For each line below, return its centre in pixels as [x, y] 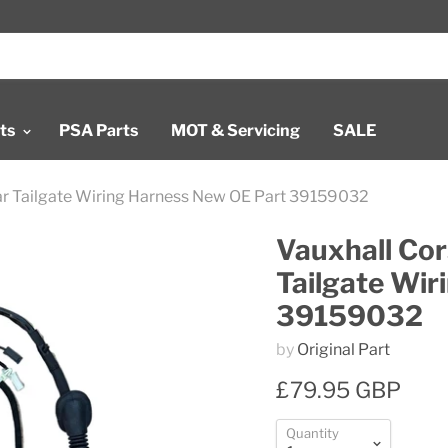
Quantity [312, 432]
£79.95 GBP [338, 389]
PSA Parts [98, 130]
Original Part [343, 349]
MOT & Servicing [235, 130]
